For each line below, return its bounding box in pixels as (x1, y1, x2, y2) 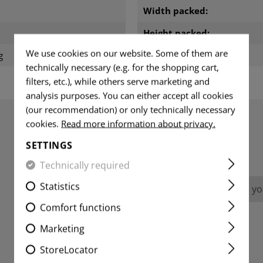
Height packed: (143, 27, 210, 39)
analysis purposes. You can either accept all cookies (26, 89, 233, 101)
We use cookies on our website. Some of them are (26, 47, 228, 59)
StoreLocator (40, 243, 98, 256)
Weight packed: (143, 49, 212, 62)
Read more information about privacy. (61, 117, 215, 129)
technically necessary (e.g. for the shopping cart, (26, 61, 219, 73)
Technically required (40, 159, 130, 171)
